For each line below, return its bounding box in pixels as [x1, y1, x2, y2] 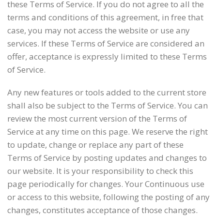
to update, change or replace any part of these [7, 139, 184, 150]
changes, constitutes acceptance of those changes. [7, 204, 198, 216]
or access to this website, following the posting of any [7, 191, 210, 202]
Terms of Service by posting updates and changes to [7, 152, 207, 163]
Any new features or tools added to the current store [7, 87, 206, 98]
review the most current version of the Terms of [7, 113, 187, 124]
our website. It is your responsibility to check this [7, 165, 193, 176]
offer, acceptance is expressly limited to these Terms [7, 51, 207, 62]
